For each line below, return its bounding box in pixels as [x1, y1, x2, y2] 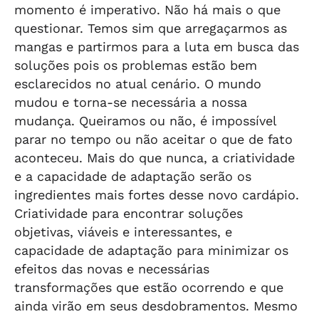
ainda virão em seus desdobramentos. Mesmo [14, 298, 298, 313]
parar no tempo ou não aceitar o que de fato [14, 132, 293, 147]
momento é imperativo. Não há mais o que [14, 2, 281, 17]
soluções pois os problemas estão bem [14, 58, 257, 73]
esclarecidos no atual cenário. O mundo [14, 76, 261, 91]
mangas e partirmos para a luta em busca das [14, 39, 299, 54]
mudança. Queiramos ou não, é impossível [14, 113, 276, 128]
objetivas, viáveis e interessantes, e [14, 224, 232, 239]
